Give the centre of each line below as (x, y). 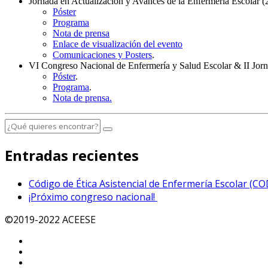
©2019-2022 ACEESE (50, 219)
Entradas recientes (72, 155)
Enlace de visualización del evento (118, 44)
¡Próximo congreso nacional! (93, 197)
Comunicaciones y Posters (102, 54)
